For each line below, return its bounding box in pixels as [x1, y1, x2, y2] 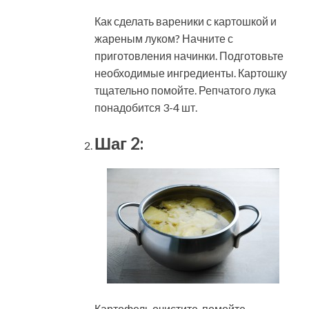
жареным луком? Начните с [94, 31, 233, 45]
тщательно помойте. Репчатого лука [94, 83, 276, 97]
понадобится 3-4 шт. [94, 100, 197, 114]
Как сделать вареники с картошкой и [94, 14, 277, 28]
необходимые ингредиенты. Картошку [94, 66, 287, 79]
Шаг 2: [94, 132, 143, 153]
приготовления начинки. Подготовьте [94, 48, 283, 62]
